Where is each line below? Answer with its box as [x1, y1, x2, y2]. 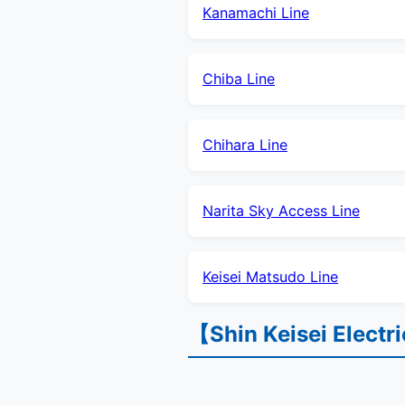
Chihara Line [202, 135, 287, 154]
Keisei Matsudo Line [202, 267, 338, 286]
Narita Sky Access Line [202, 201, 360, 220]
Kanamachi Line [202, 3, 309, 22]
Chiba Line [202, 69, 275, 88]
